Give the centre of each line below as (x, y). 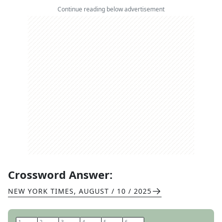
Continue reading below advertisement (111, 9)
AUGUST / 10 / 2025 (115, 191)
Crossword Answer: (60, 174)
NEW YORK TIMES (41, 191)
